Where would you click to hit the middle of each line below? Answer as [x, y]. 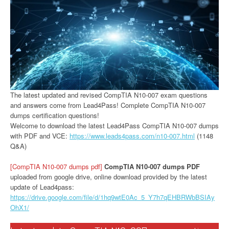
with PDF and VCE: [40, 136]
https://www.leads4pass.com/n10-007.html [132, 136]
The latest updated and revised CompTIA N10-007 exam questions [109, 95]
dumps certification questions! [55, 116]
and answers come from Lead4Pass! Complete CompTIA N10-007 [108, 105]
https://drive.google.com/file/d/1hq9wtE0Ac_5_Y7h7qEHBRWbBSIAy [112, 197]
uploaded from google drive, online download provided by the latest [109, 177]
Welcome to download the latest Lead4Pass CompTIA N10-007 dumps [114, 126]
